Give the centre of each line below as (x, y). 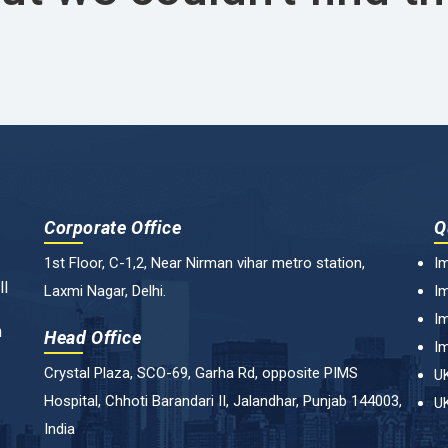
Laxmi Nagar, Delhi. (105, 290)
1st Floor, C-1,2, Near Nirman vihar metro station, (204, 262)
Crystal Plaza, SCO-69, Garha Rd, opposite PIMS (201, 372)
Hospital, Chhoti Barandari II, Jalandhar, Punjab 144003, (223, 400)
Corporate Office (113, 227)
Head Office (93, 337)
